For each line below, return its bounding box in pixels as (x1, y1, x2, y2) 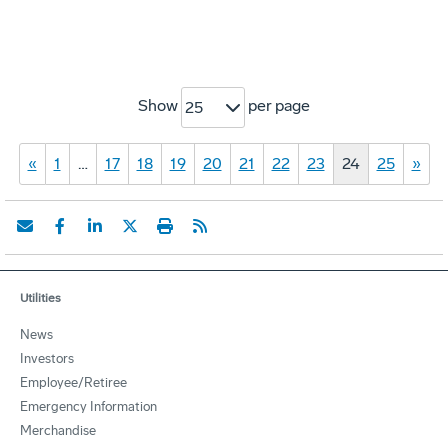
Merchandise (20, 423, 96, 439)
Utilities (20, 291, 61, 306)
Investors (20, 351, 74, 367)
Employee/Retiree (20, 375, 127, 391)
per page (245, 96, 310, 116)
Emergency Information (20, 399, 157, 415)
